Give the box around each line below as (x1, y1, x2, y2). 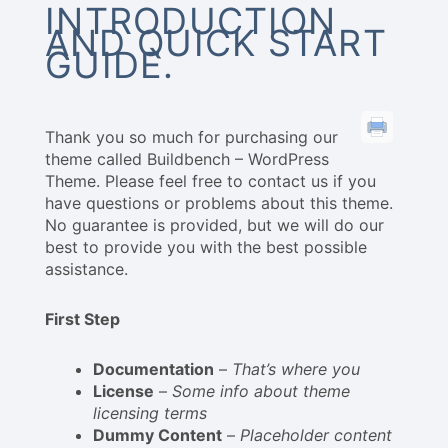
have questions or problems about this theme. (45, 193, 393, 214)
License (93, 381, 154, 402)
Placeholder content (240, 425, 392, 446)
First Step (45, 309, 120, 330)
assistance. (45, 259, 128, 280)
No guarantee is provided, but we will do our (45, 215, 384, 236)
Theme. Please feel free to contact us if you (45, 171, 376, 192)
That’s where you (232, 359, 360, 380)
